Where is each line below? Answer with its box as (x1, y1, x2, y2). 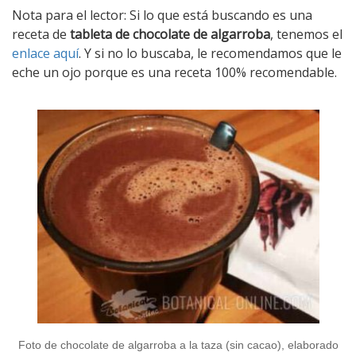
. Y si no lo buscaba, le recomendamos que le (79, 44, 342, 62)
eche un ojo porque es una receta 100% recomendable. (12, 64, 337, 81)
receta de (12, 25, 70, 43)
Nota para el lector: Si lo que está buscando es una (12, 6, 312, 24)
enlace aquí (12, 44, 79, 62)
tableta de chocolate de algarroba (70, 25, 270, 43)
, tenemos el (270, 25, 342, 43)
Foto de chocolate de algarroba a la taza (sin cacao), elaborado (17, 339, 339, 352)
